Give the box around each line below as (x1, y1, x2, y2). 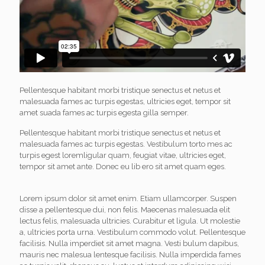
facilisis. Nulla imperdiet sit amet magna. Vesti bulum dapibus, (20, 238, 239, 248)
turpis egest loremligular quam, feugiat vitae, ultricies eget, (20, 150, 226, 160)
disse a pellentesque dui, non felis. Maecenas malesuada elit (20, 205, 230, 214)
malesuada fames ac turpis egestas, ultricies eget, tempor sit (20, 96, 231, 106)
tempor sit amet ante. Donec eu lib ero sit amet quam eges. (20, 161, 226, 171)
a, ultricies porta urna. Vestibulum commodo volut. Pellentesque (20, 227, 245, 237)
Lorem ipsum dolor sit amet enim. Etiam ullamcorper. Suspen (20, 193, 237, 203)
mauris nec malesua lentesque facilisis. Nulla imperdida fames (20, 250, 241, 259)
